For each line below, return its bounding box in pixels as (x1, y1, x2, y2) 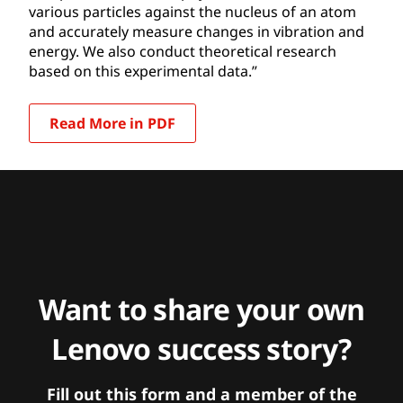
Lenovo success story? (51, 328, 352, 368)
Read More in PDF (49, 112, 175, 133)
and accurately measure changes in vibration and (29, 21, 364, 41)
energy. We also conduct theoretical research (29, 40, 336, 61)
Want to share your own (38, 289, 365, 328)
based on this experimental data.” (29, 60, 257, 81)
